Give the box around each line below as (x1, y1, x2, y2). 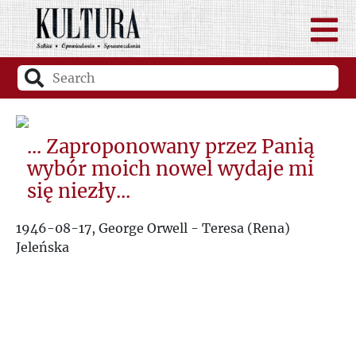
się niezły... (27, 178, 131, 203)
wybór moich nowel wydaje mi (27, 156, 315, 181)
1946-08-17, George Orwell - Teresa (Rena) (16, 219, 290, 236)
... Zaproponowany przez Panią (27, 133, 315, 159)
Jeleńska (16, 238, 69, 255)
